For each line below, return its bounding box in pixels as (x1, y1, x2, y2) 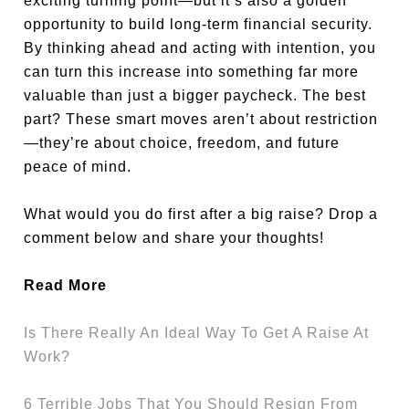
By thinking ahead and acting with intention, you (24, 40, 377, 56)
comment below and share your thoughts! (24, 230, 325, 246)
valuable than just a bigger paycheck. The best (24, 88, 367, 103)
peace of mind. (24, 159, 132, 174)
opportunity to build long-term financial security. (24, 16, 373, 32)
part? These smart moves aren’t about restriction (24, 111, 379, 127)
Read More (24, 278, 108, 293)
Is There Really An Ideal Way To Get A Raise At (24, 325, 370, 341)
